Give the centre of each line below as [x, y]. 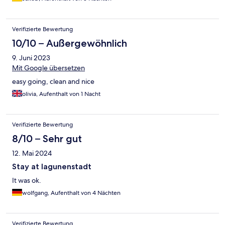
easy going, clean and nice [53, 82]
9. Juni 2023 [31, 58]
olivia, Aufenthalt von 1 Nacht [61, 94]
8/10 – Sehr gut [47, 139]
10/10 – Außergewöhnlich [70, 43]
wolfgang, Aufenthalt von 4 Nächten [71, 193]
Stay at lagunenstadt [52, 167]
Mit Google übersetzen [48, 68]
